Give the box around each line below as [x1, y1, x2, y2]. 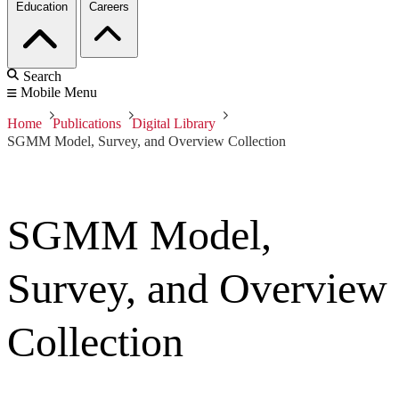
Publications [53, 116, 121, 132]
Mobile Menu [20, 85, 97, 101]
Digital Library [132, 116, 216, 132]
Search [23, 69, 61, 85]
